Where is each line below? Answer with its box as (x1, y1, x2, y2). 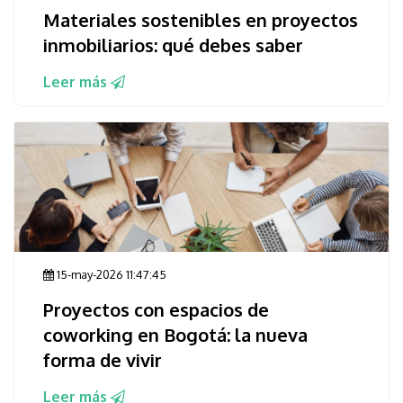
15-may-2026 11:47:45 (54, 267, 166, 282)
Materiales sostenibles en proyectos (43, 8, 358, 32)
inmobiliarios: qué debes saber (43, 33, 303, 58)
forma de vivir (43, 348, 162, 372)
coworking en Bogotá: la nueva (43, 323, 308, 347)
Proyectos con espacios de (43, 298, 269, 322)
